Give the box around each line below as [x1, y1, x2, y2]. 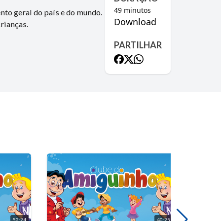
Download [114, 16, 156, 28]
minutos [122, 5, 151, 15]
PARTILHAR [114, 39, 162, 50]
